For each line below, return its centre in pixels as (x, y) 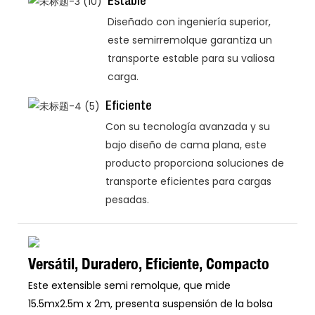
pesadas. (128, 199)
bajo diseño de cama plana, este (186, 144)
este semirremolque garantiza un (190, 40)
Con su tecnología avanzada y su (188, 126)
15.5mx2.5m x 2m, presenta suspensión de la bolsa (150, 304)
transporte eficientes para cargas (189, 181)
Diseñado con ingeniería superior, (189, 21)
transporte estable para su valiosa (192, 58)
